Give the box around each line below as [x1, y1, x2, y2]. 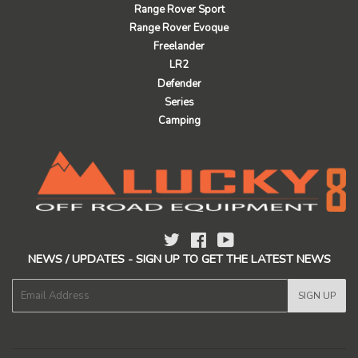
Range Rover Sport [133, 2, 225, 17]
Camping [157, 113, 201, 129]
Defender [157, 76, 201, 91]
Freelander [153, 39, 205, 54]
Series [164, 94, 194, 109]
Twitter [180, 233, 212, 248]
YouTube [234, 233, 273, 248]
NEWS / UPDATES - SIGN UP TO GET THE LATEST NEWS [27, 250, 331, 267]
